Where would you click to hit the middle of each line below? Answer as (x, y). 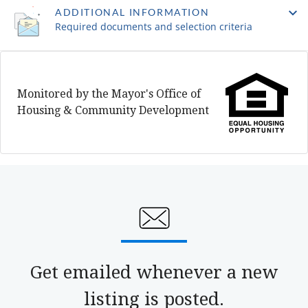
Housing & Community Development (113, 110)
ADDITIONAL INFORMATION (132, 12)
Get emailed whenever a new (154, 272)
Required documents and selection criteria (154, 26)
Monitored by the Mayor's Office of (109, 93)
